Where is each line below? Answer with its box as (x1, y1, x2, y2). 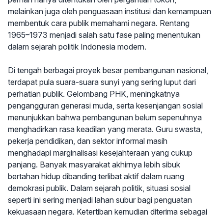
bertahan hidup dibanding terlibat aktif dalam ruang (8, 171, 184, 181)
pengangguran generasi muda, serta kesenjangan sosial (8, 101, 203, 110)
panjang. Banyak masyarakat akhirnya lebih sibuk (8, 160, 180, 169)
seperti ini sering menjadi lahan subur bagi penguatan (8, 195, 192, 205)
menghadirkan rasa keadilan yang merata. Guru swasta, (8, 124, 202, 134)
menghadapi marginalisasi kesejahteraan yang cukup (8, 148, 192, 158)
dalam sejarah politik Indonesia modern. (8, 42, 146, 52)
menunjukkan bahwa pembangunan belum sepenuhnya (8, 112, 202, 122)
